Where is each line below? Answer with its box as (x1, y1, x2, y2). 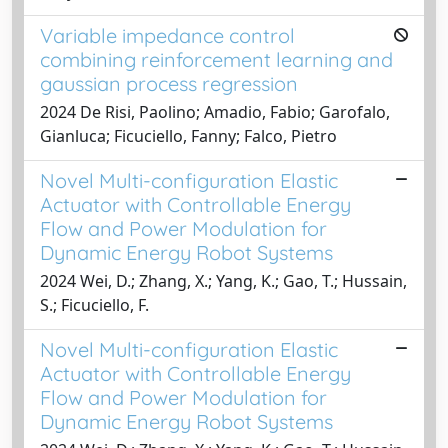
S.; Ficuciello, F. (40, 294, 149, 316)
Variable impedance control (40, 23, 295, 48)
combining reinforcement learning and (40, 47, 393, 72)
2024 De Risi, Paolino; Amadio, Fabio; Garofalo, (40, 101, 390, 123)
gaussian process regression (40, 71, 298, 96)
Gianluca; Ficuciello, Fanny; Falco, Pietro (40, 125, 337, 147)
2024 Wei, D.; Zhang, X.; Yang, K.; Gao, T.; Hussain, (40, 270, 407, 292)
